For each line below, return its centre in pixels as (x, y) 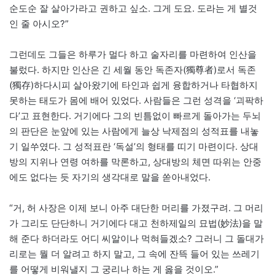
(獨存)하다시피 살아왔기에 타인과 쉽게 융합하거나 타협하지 (134, 85)
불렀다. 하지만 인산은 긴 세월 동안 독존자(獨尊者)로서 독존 (133, 70)
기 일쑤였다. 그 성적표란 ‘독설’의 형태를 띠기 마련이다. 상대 (134, 147)
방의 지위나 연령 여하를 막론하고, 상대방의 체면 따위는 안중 (135, 162)
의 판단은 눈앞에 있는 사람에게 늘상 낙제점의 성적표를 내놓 (134, 131)
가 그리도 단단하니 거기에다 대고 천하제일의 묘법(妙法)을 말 (136, 223)
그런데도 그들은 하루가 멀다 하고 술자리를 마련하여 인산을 (133, 55)
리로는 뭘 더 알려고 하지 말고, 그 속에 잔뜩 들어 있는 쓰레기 (134, 254)
